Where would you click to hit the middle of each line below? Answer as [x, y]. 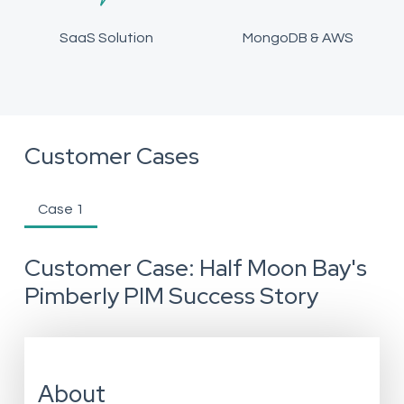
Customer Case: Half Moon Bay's [195, 268]
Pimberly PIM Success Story [171, 296]
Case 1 [60, 209]
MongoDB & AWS [298, 38]
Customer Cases [111, 156]
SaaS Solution [106, 38]
